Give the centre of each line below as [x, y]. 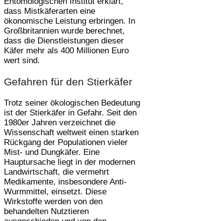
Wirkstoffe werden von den [53, 201]
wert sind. [22, 60]
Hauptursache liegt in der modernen [70, 162]
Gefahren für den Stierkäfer [68, 81]
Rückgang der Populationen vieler [66, 142]
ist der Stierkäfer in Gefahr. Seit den [70, 112]
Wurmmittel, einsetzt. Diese [55, 191]
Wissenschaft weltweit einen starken [71, 132]
